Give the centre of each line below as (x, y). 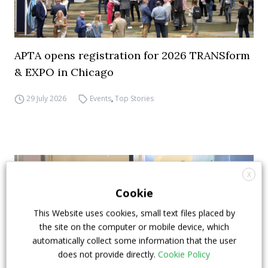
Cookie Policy (184, 254)
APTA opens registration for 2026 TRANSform (132, 55)
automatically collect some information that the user (134, 240)
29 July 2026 (46, 98)
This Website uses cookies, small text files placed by (134, 213)
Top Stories (135, 98)
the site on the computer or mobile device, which (134, 227)
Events (101, 98)
